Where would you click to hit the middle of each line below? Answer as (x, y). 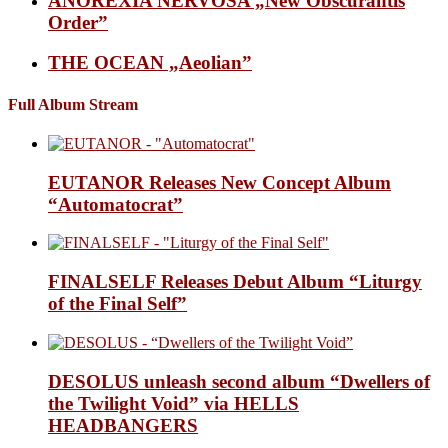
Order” (78, 22)
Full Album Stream (73, 104)
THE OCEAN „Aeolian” (150, 63)
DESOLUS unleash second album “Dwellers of (239, 381)
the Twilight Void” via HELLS (173, 403)
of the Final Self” (117, 304)
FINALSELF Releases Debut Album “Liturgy (235, 282)
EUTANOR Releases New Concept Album (219, 182)
